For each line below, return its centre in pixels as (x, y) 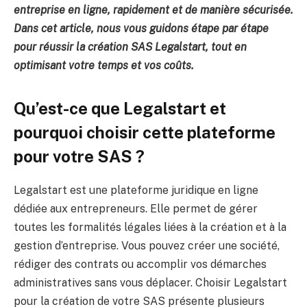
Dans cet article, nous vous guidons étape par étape (141, 28)
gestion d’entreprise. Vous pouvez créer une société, (147, 245)
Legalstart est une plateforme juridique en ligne (136, 190)
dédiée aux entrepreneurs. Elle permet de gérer (136, 208)
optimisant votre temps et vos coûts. (104, 65)
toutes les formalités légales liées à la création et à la (150, 227)
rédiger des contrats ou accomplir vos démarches (140, 264)
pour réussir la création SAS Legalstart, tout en (130, 47)
